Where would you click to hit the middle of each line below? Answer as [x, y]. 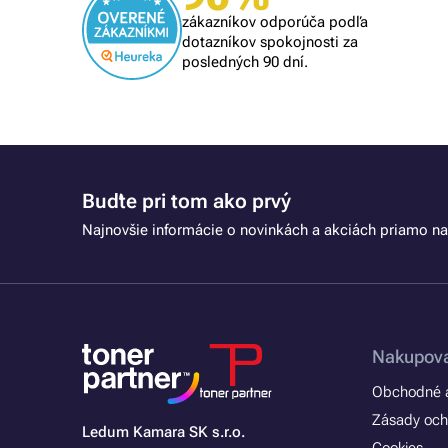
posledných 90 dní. [245, 62]
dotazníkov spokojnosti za [270, 42]
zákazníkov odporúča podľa [275, 22]
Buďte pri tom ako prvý [186, 201]
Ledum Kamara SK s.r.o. [163, 432]
